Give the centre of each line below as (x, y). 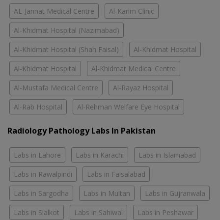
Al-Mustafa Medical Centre (56, 87)
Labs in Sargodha (41, 193)
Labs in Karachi (100, 155)
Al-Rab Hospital (38, 107)
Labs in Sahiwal (98, 212)
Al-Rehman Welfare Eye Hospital (128, 107)
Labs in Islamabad (167, 155)
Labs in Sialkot (37, 212)
